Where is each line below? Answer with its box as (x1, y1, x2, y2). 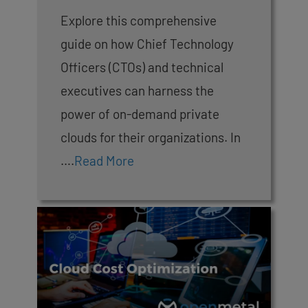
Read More (74, 153, 134, 169)
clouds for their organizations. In (60, 129, 243, 146)
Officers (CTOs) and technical (60, 59, 223, 76)
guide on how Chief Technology (60, 36, 234, 52)
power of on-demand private (60, 106, 219, 122)
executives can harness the (60, 82, 214, 99)
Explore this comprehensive (60, 12, 217, 29)
